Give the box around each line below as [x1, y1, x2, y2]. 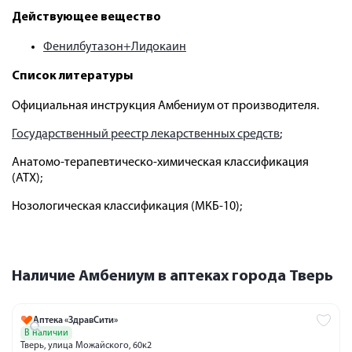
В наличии [24, 328, 68, 339]
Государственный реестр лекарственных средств [12, 128, 280, 141]
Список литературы [12, 70, 133, 83]
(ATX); [12, 172, 42, 185]
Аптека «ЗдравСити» [33, 316, 118, 326]
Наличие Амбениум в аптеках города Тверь [12, 269, 333, 285]
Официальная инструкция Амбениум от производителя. [12, 100, 319, 113]
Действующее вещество [12, 11, 161, 24]
